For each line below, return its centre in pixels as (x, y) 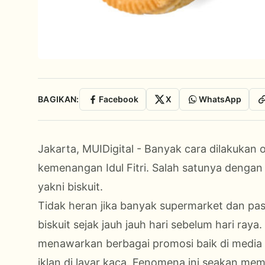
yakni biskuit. (70, 186)
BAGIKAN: (59, 99)
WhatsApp (220, 99)
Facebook (118, 99)
